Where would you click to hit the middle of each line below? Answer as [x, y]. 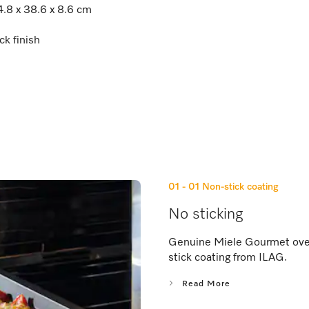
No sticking [206, 214]
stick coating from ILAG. [228, 258]
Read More [206, 284]
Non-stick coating [240, 187]
